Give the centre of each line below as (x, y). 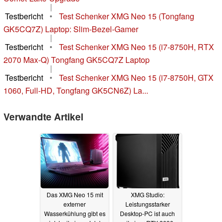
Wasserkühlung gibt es (75, 213)
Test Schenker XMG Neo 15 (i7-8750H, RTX (137, 47)
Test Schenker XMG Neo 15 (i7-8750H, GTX (136, 78)
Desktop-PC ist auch (147, 213)
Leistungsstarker (147, 204)
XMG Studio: (147, 194)
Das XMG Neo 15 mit (75, 194)
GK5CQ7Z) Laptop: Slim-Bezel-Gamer (71, 29)
